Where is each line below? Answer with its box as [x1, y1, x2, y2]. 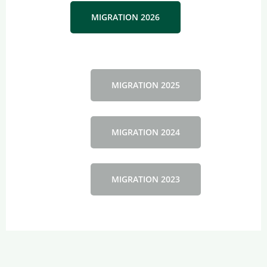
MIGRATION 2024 [111, 126, 180, 138]
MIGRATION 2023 [111, 173, 180, 185]
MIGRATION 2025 [111, 79, 180, 91]
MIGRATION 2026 [91, 11, 160, 23]
